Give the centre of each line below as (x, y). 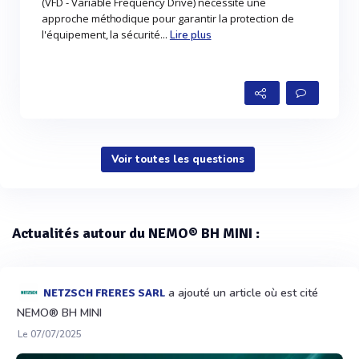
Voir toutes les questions (177, 160)
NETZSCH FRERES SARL (104, 292)
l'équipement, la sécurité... (106, 35)
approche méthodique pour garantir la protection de (168, 19)
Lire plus (190, 36)
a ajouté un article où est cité (242, 293)
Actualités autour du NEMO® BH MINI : (136, 234)
